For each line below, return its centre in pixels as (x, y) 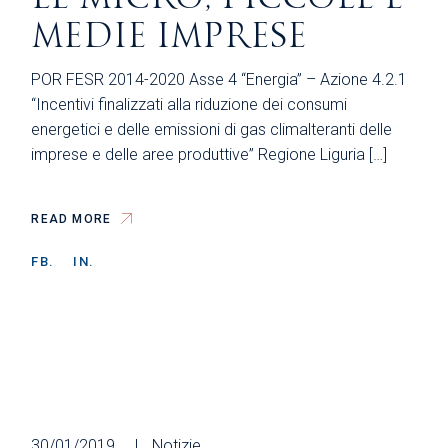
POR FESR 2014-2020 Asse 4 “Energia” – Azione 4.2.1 (219, 79)
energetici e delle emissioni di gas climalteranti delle (212, 129)
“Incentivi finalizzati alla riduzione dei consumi (189, 104)
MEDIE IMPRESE (169, 36)
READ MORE (71, 219)
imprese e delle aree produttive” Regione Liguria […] (209, 154)
